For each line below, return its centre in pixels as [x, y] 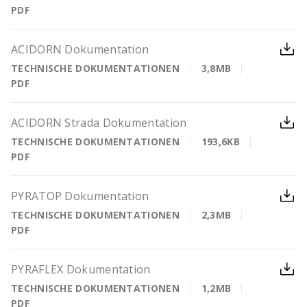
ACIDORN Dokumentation [80, 49]
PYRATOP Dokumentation [80, 196]
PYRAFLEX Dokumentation [81, 269]
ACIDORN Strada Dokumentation [99, 123]
